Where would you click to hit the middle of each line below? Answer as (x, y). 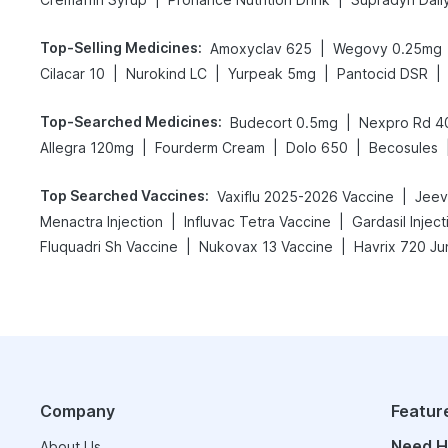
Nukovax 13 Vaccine (266, 246)
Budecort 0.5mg (284, 122)
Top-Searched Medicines (129, 121)
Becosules (403, 147)
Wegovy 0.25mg (387, 48)
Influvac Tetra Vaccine (257, 221)
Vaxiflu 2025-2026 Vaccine (305, 196)
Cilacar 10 (72, 73)
